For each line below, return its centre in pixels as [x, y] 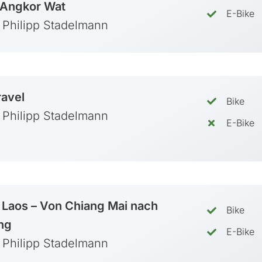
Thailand [175, 64]
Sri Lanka [176, 44]
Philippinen [182, 24]
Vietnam [174, 84]
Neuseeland [184, 170]
